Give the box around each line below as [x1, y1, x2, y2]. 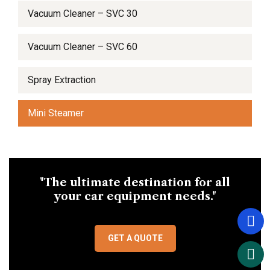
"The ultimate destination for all [40, 175, 230, 189]
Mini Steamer [28, 107, 84, 119]
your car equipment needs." [54, 189, 216, 203]
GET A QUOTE [107, 233, 163, 243]
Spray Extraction [28, 74, 96, 86]
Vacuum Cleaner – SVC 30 [28, 7, 137, 19]
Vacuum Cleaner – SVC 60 [28, 40, 137, 52]
